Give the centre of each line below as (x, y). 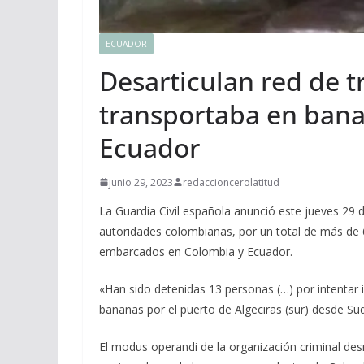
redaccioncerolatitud (231, 182)
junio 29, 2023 (141, 182)
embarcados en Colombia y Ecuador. (196, 251)
